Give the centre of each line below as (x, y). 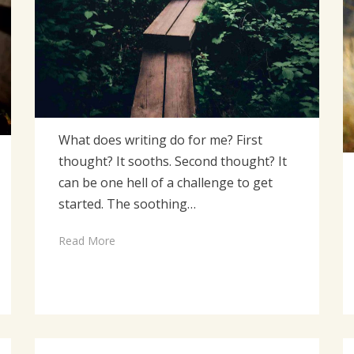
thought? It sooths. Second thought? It (173, 161)
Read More (87, 240)
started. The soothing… (128, 203)
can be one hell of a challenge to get (166, 182)
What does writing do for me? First (161, 139)
